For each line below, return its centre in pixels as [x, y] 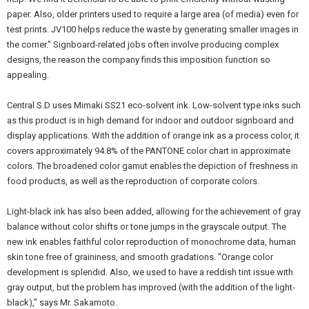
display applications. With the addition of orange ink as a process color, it [153, 136]
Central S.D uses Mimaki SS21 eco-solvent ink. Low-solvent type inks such [154, 105]
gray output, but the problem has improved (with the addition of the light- [151, 287]
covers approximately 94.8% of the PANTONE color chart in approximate [149, 151]
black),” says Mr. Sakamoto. [62, 302]
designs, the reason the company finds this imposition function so [139, 60]
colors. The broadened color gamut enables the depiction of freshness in [152, 166]
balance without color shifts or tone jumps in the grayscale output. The [147, 227]
